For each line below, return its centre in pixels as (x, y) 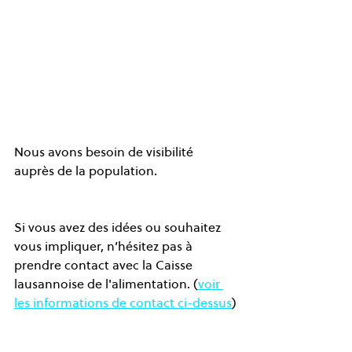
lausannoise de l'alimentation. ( (106, 283)
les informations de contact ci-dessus (123, 302)
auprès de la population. (87, 170)
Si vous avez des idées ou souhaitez (119, 227)
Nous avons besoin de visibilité (105, 151)
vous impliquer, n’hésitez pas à (105, 246)
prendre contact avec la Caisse (105, 264)
